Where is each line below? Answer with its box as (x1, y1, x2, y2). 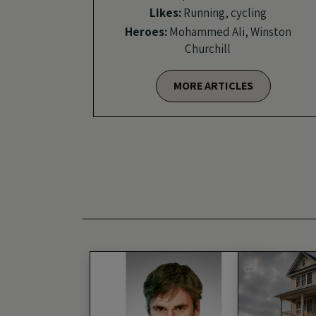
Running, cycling (181, 4, 267, 20)
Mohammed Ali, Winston (166, 23, 291, 39)
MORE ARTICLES (173, 78, 253, 93)
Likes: (149, 4, 181, 20)
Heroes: (124, 23, 167, 39)
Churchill (185, 40, 231, 56)
